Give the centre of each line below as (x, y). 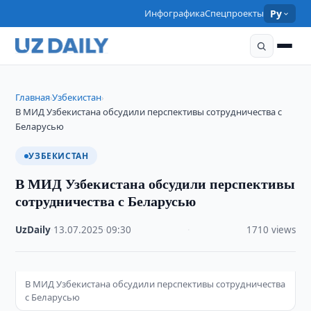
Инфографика (175, 13)
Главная (33, 97)
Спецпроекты (235, 13)
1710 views (271, 230)
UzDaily (33, 230)
